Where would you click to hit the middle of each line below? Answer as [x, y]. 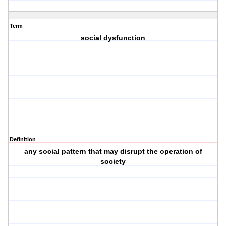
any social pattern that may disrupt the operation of [113, 152]
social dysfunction [113, 38]
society [113, 162]
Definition [23, 139]
